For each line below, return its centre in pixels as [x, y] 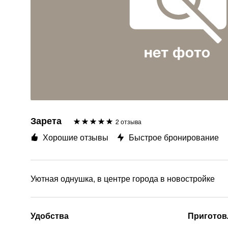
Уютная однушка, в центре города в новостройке [123, 178]
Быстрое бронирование [174, 137]
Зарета [46, 121]
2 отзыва [129, 121]
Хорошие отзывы [76, 137]
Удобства [50, 216]
